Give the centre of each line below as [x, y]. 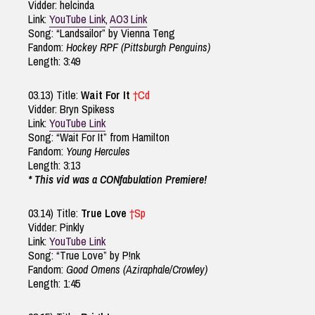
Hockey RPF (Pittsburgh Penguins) [138, 47]
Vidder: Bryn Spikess [71, 109]
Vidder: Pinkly [56, 227]
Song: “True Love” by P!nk [84, 256]
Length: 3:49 [54, 62]
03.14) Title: [54, 213]
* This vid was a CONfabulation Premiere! [117, 180]
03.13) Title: [54, 95]
